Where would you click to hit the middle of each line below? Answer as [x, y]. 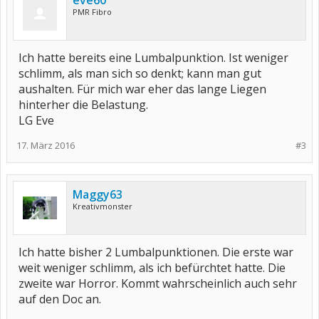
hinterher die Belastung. [83, 105]
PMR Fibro [92, 12]
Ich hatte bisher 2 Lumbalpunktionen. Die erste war [156, 252]
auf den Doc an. [60, 299]
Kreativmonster [103, 206]
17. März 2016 [46, 145]
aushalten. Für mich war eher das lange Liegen [142, 89]
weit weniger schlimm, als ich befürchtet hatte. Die [152, 268]
